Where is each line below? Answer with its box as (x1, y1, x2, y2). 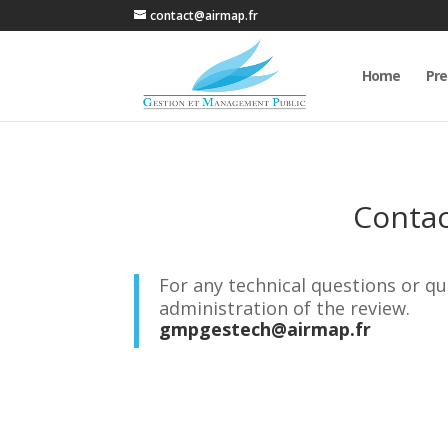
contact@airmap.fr (150, 7, 259, 24)
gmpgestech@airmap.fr (159, 316, 372, 341)
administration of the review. (159, 295, 411, 320)
